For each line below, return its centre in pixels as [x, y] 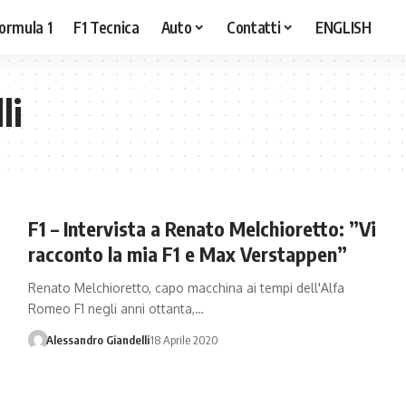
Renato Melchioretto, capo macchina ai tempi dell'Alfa [186, 288]
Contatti [254, 27]
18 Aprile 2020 [184, 340]
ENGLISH [343, 27]
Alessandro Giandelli [98, 340]
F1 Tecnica [106, 27]
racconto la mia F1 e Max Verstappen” [187, 254]
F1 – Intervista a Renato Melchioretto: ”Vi [202, 228]
